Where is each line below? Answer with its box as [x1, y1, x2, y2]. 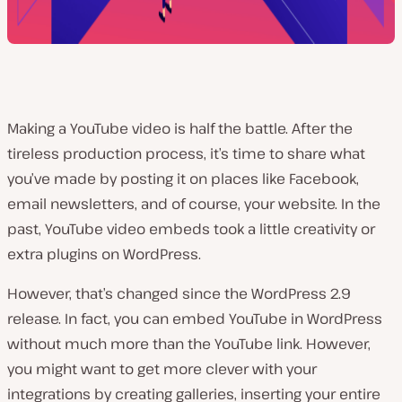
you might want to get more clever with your [7, 359, 317, 379]
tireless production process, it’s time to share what [7, 144, 365, 163]
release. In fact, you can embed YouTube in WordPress [7, 309, 382, 328]
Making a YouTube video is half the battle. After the [7, 118, 353, 138]
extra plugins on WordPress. [7, 244, 201, 264]
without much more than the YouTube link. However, [7, 334, 371, 354]
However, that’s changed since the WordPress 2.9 [7, 284, 351, 303]
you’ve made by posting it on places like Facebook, [7, 169, 359, 188]
